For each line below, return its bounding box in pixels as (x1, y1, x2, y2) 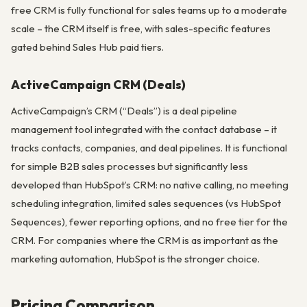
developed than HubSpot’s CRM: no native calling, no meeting (11, 178, 288, 192)
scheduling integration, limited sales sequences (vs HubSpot (11, 197, 281, 210)
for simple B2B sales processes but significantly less (11, 160, 248, 173)
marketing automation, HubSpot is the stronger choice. (11, 252, 260, 266)
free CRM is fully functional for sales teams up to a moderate (11, 3, 287, 16)
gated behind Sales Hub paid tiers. (11, 40, 164, 53)
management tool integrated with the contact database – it (11, 123, 277, 136)
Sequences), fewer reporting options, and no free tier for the (11, 215, 288, 229)
